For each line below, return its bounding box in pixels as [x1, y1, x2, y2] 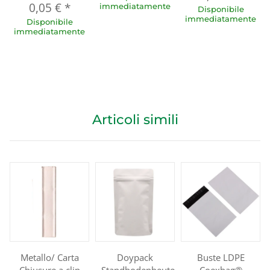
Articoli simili [92, 111, 178, 128]
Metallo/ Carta [20, 251, 79, 263]
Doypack [117, 251, 153, 263]
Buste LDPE [196, 251, 245, 263]
